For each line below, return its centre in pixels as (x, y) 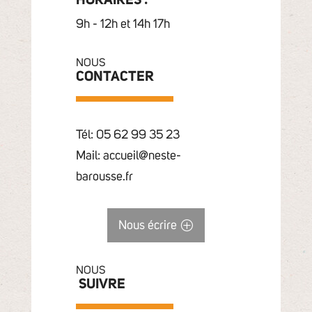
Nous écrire (148, 225)
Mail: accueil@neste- (128, 156)
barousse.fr (104, 177)
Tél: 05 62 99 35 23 (127, 135)
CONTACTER (115, 77)
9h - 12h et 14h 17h (123, 25)
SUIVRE (100, 284)
